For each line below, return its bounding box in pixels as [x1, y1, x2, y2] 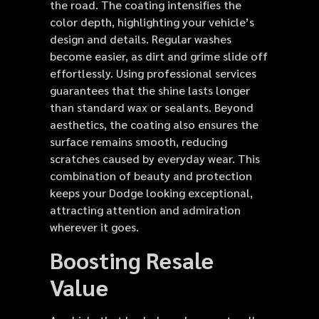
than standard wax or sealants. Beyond [50, 100, 253, 115]
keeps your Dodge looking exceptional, [50, 185, 253, 201]
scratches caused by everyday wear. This [50, 151, 260, 167]
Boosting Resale [50, 244, 214, 274]
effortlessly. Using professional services [50, 66, 256, 81]
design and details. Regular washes [50, 31, 231, 47]
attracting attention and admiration [50, 202, 241, 218]
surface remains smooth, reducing [50, 134, 227, 150]
